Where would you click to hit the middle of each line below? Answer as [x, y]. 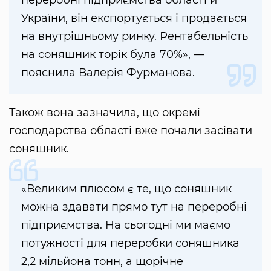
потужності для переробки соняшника [130, 243]
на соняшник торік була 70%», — [113, 55]
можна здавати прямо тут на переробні [134, 207]
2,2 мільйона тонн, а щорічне [102, 262]
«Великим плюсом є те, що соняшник [126, 189]
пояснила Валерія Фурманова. [108, 73]
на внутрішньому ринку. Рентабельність [135, 37]
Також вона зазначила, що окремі [105, 113]
